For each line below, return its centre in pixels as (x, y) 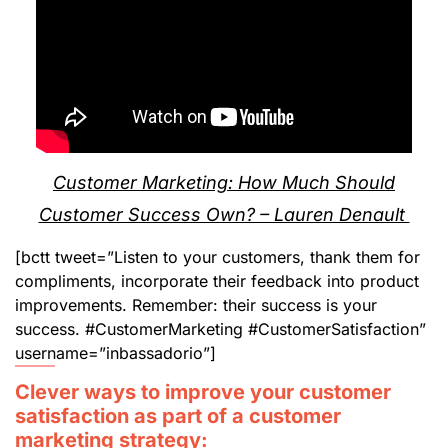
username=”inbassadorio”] (115, 352)
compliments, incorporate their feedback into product (217, 280)
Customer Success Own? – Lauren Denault (224, 214)
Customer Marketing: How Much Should (224, 182)
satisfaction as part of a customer (178, 415)
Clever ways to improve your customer (203, 391)
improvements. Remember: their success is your (196, 304)
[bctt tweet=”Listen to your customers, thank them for (217, 256)
